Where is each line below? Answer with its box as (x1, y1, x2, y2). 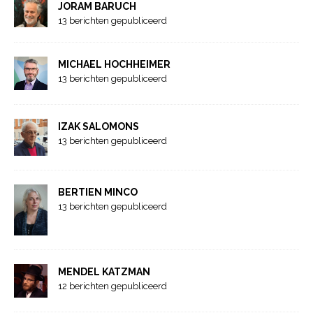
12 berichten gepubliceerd (58, 280, 167, 291)
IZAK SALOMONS (58, 120, 139, 132)
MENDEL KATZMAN (58, 265, 150, 277)
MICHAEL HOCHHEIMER (58, 58, 170, 70)
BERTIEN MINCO (58, 187, 138, 198)
